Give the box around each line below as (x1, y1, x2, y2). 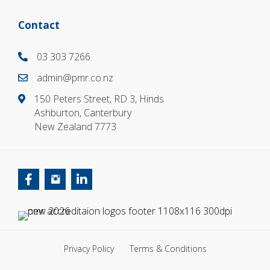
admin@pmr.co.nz (37, 71, 113, 85)
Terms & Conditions (129, 243, 207, 255)
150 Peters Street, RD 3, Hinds (34, 92, 164, 106)
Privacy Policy (63, 242, 114, 254)
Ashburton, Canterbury (34, 106, 131, 120)
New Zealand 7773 (34, 120, 116, 134)
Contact (18, 18, 60, 33)
